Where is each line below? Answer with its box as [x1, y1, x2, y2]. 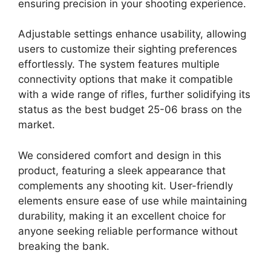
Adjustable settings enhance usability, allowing [18, 28, 246, 41]
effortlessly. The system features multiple [18, 58, 220, 71]
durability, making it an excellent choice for [18, 209, 226, 222]
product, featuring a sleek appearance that [18, 164, 226, 177]
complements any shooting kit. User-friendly [18, 179, 233, 192]
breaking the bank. [18, 240, 109, 252]
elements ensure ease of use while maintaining [18, 194, 247, 207]
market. [18, 119, 55, 131]
